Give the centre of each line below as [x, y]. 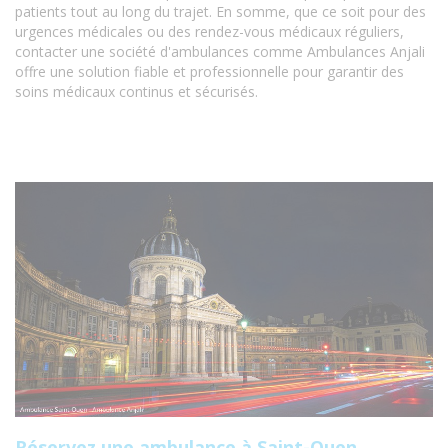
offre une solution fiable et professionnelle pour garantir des [209, 71]
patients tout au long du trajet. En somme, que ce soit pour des [220, 11]
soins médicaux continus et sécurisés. [136, 91]
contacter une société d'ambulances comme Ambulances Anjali [220, 51]
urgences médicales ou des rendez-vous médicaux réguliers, [209, 31]
